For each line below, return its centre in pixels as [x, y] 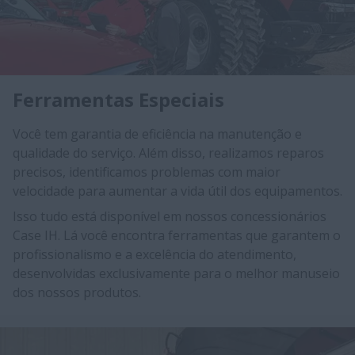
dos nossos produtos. [78, 292]
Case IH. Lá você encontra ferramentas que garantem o [177, 235]
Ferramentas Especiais [118, 99]
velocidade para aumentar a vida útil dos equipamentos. [177, 191]
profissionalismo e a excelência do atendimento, [155, 254]
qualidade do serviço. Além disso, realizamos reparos [168, 153]
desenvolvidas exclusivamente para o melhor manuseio [176, 273]
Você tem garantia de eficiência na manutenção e [157, 134]
